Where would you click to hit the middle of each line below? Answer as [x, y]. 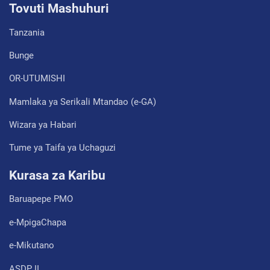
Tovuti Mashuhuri [59, 9]
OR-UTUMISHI [37, 79]
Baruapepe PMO [41, 199]
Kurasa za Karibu [57, 176]
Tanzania [27, 32]
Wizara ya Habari [43, 125]
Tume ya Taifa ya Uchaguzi [62, 148]
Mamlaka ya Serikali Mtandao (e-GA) [83, 102]
